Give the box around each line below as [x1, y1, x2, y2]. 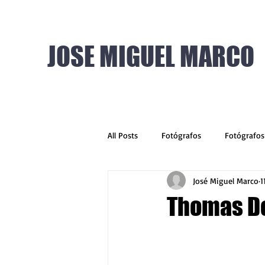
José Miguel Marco [193, 175, 258, 186]
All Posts [108, 130, 138, 140]
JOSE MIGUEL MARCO [47, 41, 254, 72]
